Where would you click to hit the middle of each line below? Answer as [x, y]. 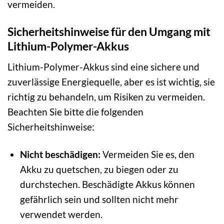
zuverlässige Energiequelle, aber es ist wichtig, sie [111, 81]
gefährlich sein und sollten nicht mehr [99, 199]
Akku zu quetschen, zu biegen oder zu [99, 169]
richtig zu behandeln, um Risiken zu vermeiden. [106, 96]
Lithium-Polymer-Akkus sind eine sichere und [103, 66]
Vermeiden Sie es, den [147, 154]
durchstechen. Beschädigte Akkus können [107, 184]
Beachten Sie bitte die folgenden [75, 111]
